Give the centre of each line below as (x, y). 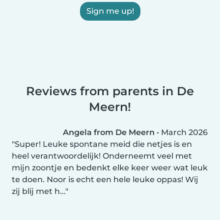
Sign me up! (110, 11)
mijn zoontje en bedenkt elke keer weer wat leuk (110, 167)
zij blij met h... (39, 191)
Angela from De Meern (109, 132)
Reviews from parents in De (110, 91)
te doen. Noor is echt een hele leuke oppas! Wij (105, 179)
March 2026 (184, 132)
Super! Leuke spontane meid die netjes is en (103, 144)
